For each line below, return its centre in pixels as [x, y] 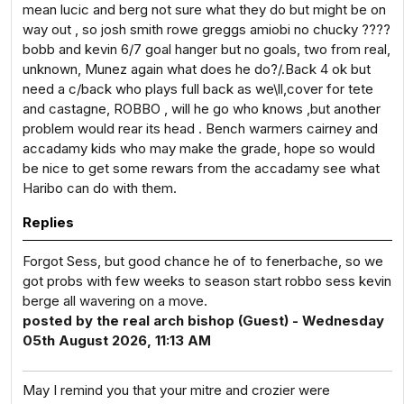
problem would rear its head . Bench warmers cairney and [200, 129]
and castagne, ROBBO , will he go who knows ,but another [202, 109]
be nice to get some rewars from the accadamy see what [201, 168]
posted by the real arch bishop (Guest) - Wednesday [203, 321]
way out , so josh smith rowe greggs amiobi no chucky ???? [207, 29]
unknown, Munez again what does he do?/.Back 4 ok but [197, 69]
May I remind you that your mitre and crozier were [176, 390]
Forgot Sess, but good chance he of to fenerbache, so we [203, 261]
